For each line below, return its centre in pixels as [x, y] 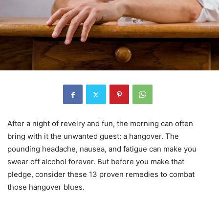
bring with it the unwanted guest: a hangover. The [93, 136]
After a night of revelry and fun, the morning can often [100, 124]
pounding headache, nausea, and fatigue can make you [102, 149]
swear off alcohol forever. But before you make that [96, 162]
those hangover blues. [46, 187]
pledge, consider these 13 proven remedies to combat [101, 175]
